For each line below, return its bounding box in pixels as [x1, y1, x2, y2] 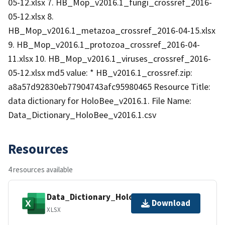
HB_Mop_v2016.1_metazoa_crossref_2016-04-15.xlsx [8, 24, 215, 36]
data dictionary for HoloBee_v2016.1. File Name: [8, 94, 191, 106]
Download [152, 197, 190, 209]
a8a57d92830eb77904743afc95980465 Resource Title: [8, 80, 210, 92]
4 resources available [8, 164, 73, 174]
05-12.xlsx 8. [8, 10, 54, 22]
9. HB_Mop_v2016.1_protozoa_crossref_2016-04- [8, 38, 200, 50]
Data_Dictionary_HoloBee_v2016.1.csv [8, 108, 156, 121]
